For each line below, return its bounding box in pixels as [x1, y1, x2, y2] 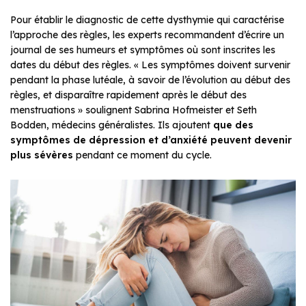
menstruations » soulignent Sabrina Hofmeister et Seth [10, 103, 257, 116]
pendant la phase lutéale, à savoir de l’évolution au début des [10, 73, 290, 86]
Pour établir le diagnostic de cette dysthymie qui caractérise [10, 13, 284, 26]
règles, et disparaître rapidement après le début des [10, 88, 247, 101]
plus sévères [10, 148, 76, 161]
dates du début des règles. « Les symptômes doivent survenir [10, 58, 290, 71]
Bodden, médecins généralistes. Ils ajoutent [10, 118, 213, 131]
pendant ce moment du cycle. [76, 148, 214, 161]
